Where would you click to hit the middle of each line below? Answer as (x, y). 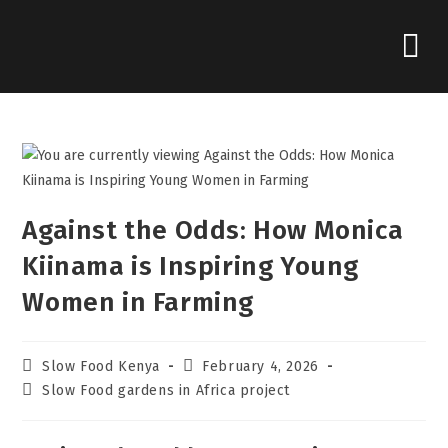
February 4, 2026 (260, 366)
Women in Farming (138, 302)
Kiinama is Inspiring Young (191, 266)
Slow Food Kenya (101, 366)
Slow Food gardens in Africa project (166, 390)
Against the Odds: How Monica (213, 230)
